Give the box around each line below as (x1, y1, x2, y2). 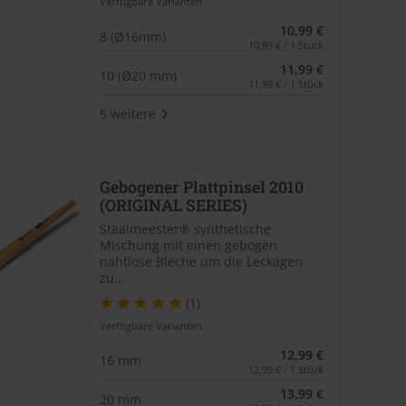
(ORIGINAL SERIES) (99, 195, 247, 217)
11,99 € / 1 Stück (248, 77, 324, 92)
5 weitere (99, 104, 156, 122)
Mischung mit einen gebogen (99, 236, 277, 254)
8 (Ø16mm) (99, 27, 166, 45)
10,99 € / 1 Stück (248, 38, 324, 53)
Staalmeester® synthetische (99, 219, 271, 237)
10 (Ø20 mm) (99, 66, 177, 84)
